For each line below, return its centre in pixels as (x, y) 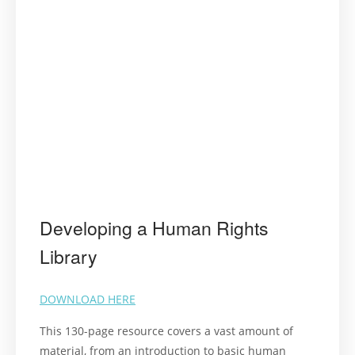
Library (69, 257)
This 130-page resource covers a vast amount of (166, 331)
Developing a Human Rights (154, 228)
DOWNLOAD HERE (88, 300)
